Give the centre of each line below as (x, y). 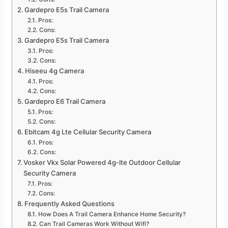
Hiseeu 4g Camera (55, 71)
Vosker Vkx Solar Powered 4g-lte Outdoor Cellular (102, 163)
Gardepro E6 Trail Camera (65, 102)
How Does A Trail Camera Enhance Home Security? (112, 215)
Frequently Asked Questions (70, 204)
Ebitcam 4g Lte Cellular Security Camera (88, 132)
